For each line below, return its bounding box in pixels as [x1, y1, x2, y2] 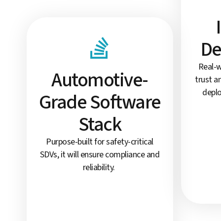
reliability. [82, 161, 117, 174]
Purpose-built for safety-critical [46, 136, 153, 148]
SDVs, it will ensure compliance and [39, 148, 160, 161]
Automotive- [51, 66, 148, 95]
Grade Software [38, 88, 161, 117]
